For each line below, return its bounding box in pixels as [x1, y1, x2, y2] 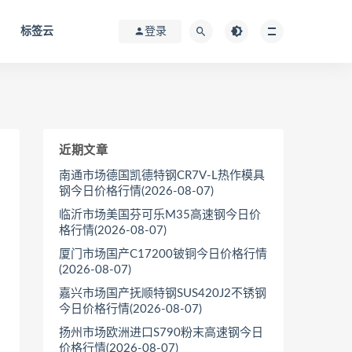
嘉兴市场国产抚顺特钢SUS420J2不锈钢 [59, 288, 266, 299]
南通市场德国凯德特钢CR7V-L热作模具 [59, 170, 265, 181]
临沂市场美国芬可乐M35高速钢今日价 [59, 209, 261, 221]
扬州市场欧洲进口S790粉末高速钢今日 [59, 327, 263, 339]
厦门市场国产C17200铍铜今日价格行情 [59, 248, 267, 260]
